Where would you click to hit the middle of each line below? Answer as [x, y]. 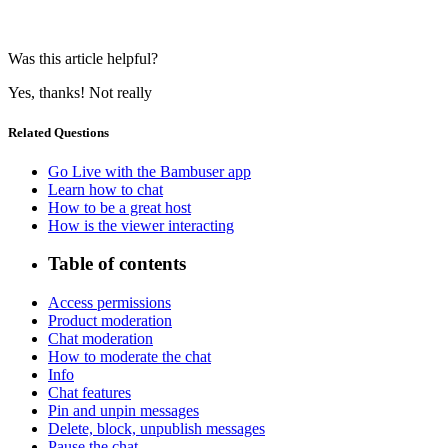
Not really [120, 93]
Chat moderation [100, 339]
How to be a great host [119, 207]
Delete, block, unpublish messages [156, 429]
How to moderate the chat [129, 357]
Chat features [89, 393]
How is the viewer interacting [141, 225]
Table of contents [117, 264]
